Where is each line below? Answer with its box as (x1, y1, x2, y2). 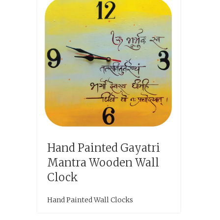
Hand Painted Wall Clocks (47, 195, 133, 204)
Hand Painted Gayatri (47, 140, 160, 155)
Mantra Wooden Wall (47, 155, 159, 169)
